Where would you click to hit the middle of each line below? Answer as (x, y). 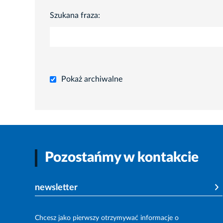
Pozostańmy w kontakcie (122, 158)
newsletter (56, 188)
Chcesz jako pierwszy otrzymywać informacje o (107, 218)
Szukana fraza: (75, 15)
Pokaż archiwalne (92, 79)
